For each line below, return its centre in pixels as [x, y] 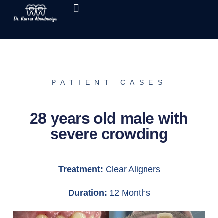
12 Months [128, 193]
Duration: [87, 193]
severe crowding [109, 134]
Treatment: [81, 170]
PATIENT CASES [109, 82]
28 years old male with [109, 118]
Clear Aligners [131, 170]
